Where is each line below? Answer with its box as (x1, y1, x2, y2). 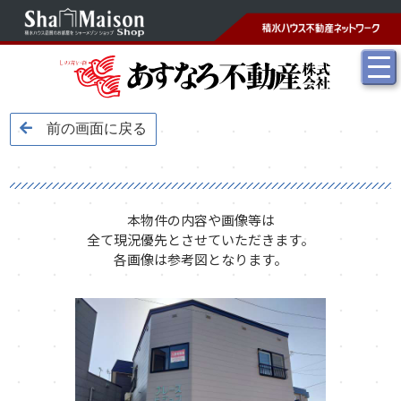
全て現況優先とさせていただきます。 (87, 230, 314, 249)
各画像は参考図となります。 (114, 250, 287, 269)
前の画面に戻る (47, 121, 148, 136)
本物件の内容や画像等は (126, 210, 275, 229)
